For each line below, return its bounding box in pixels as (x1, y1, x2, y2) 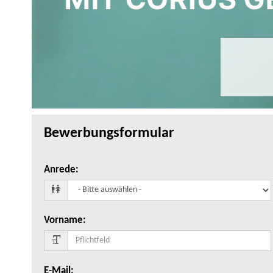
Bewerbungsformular (44, 126, 174, 141)
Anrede (44, 165, 76, 175)
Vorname (44, 215, 83, 226)
